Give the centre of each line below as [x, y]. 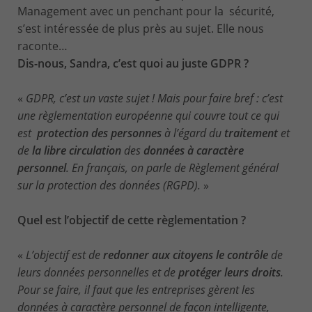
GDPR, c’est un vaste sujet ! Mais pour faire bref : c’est [154, 98]
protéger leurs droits [229, 272]
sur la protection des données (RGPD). [109, 185]
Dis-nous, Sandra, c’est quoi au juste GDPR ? [133, 63]
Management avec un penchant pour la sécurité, [146, 11]
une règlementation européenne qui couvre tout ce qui [148, 116]
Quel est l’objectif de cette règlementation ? [132, 220]
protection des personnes [99, 133]
